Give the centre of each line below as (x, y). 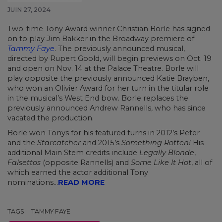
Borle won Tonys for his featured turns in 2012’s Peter (104, 133)
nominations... (33, 183)
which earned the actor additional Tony (78, 173)
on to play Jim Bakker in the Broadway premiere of (101, 39)
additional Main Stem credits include (73, 153)
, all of (202, 163)
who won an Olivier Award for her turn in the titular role (108, 88)
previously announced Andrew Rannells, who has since (107, 108)
